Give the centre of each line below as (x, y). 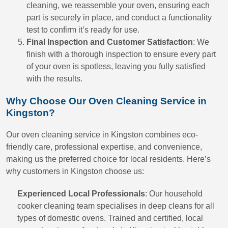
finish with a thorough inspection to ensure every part (121, 54)
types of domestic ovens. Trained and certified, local (110, 218)
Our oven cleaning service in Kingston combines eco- (102, 135)
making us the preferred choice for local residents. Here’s (108, 159)
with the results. (54, 79)
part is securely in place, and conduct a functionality (119, 18)
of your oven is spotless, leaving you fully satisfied (116, 66)
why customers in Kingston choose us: (75, 171)
